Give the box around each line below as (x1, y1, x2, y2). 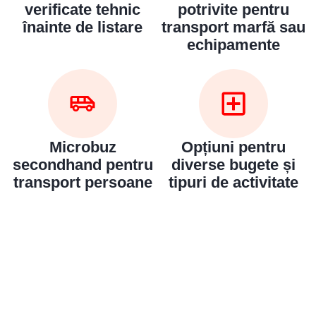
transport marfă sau (162, 18, 305, 37)
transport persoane (13, 174, 152, 192)
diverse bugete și (171, 156, 296, 174)
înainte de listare (23, 18, 142, 37)
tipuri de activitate (169, 174, 298, 192)
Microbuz (49, 138, 116, 157)
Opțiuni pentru (181, 138, 286, 157)
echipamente (187, 36, 280, 54)
